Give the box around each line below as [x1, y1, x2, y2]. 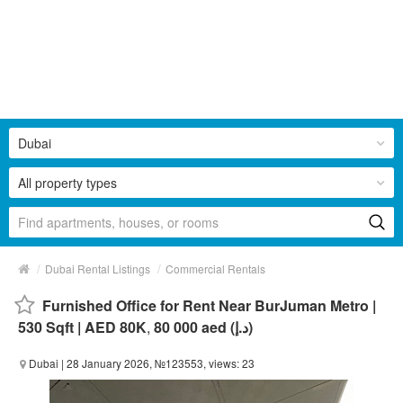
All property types [18, 173, 117, 192]
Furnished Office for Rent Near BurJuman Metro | [42, 294, 376, 316]
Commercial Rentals [166, 260, 265, 276]
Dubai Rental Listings [45, 260, 150, 276]
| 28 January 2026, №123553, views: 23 [58, 354, 255, 371]
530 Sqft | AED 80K [18, 316, 147, 337]
